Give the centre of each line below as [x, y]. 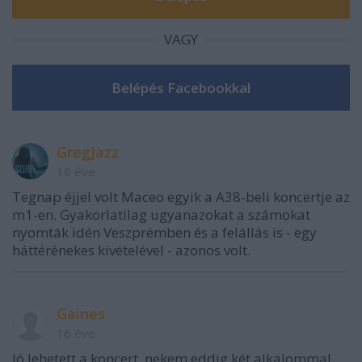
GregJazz [88, 152]
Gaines [81, 313]
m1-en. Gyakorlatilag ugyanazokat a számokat [161, 214]
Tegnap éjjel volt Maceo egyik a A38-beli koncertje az [181, 196]
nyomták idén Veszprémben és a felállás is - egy [164, 232]
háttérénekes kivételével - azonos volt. [131, 250]
